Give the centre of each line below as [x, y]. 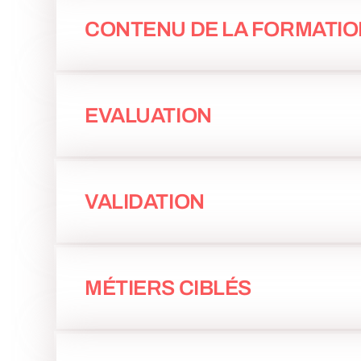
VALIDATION [145, 202]
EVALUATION [148, 116]
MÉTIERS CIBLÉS [168, 288]
